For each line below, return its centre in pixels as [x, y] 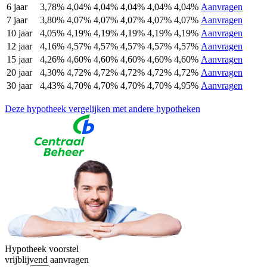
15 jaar [19, 60]
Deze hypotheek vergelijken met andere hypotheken [103, 109]
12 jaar [19, 46]
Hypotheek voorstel [42, 249]
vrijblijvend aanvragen [47, 260]
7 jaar [17, 20]
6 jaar [17, 7]
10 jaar [19, 33]
